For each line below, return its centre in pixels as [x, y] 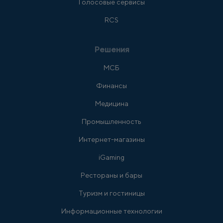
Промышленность [111, 121]
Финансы [111, 86]
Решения [111, 50]
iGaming [111, 157]
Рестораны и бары [111, 175]
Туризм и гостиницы [111, 193]
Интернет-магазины [111, 139]
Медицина [111, 104]
